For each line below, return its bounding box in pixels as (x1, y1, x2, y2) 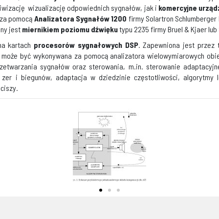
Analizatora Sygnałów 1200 (34, 14, 127, 23)
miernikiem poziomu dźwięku (22, 24, 118, 34)
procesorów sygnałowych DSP (34, 40, 138, 49)
